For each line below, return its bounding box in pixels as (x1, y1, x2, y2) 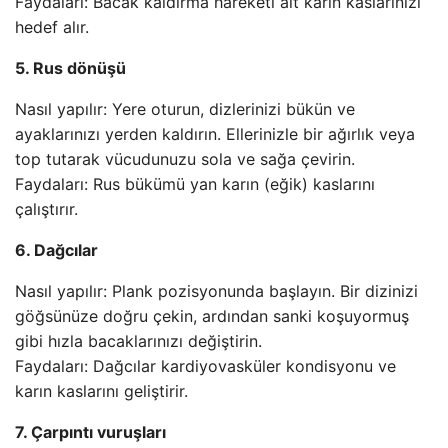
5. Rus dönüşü (15, 58, 126, 78)
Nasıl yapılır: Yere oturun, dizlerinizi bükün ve (15, 99, 355, 119)
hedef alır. (15, 17, 89, 37)
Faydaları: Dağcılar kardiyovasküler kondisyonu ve (15, 356, 396, 376)
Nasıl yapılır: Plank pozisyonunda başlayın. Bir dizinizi (15, 281, 418, 301)
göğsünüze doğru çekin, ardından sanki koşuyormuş (15, 306, 409, 326)
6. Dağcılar (15, 240, 98, 260)
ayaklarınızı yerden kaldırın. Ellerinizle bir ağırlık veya (15, 124, 415, 144)
